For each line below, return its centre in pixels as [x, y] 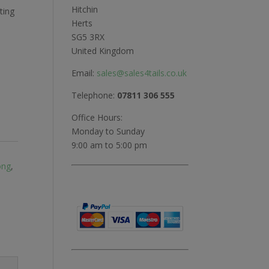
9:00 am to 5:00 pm [110, 145]
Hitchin [85, 10]
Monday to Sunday [108, 131]
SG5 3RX [88, 37]
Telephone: [95, 95]
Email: [84, 73]
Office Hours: [97, 118]
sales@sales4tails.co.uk [142, 73]
